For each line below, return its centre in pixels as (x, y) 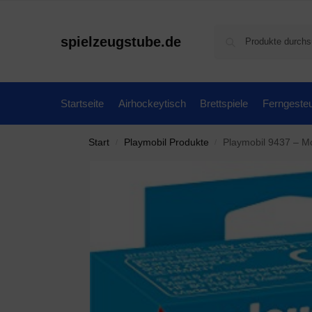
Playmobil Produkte (166, 142)
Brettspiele (224, 103)
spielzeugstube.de (121, 41)
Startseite (82, 103)
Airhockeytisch (152, 103)
